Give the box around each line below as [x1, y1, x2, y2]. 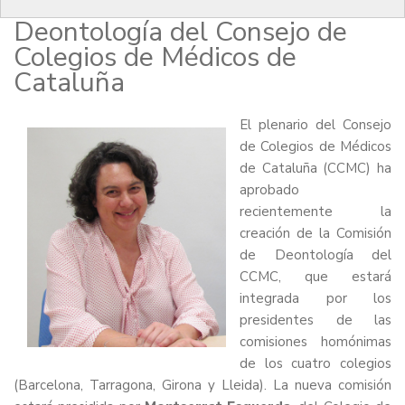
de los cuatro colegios [240, 354, 391, 373]
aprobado [240, 181, 299, 200]
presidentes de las [240, 311, 391, 330]
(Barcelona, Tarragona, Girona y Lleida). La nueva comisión [14, 376, 391, 395]
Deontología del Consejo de [14, 14, 347, 52]
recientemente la [240, 202, 391, 221]
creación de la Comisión [240, 224, 391, 243]
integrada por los [240, 289, 391, 308]
